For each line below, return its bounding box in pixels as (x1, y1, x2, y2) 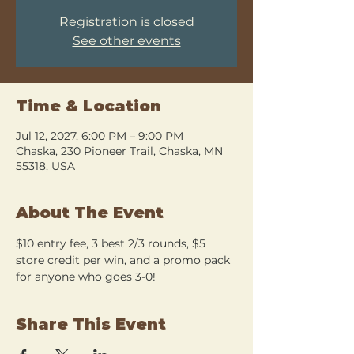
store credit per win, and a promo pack (16, 252, 233, 267)
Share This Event (16, 314, 166, 333)
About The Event (16, 202, 164, 222)
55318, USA (16, 158, 75, 173)
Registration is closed (58, 13, 194, 29)
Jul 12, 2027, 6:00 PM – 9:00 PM (16, 128, 183, 143)
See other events (72, 32, 181, 48)
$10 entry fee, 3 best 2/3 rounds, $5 (16, 235, 209, 250)
